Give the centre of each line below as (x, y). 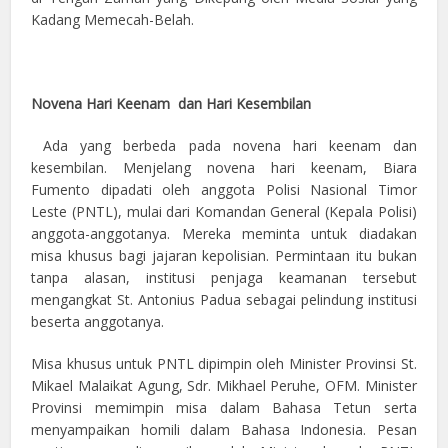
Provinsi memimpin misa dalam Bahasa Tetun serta (224, 407)
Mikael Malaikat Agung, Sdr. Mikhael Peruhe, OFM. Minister (224, 385)
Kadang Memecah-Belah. (113, 19)
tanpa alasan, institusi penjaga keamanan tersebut (224, 277)
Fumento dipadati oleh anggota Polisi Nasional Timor (224, 189)
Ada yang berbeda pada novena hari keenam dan (224, 145)
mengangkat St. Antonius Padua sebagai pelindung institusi (224, 299)
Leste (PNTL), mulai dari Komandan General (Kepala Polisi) (224, 211)
